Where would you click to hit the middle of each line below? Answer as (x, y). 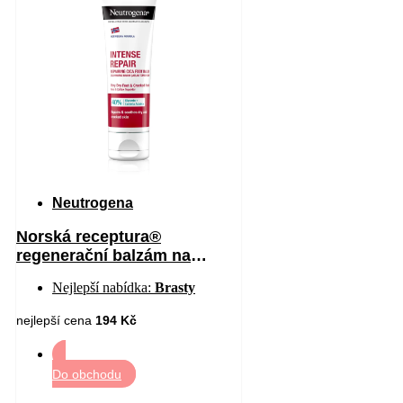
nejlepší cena (56, 320)
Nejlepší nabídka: (103, 287)
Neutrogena (93, 202)
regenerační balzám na (103, 255)
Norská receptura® (89, 236)
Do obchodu (87, 374)
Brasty (175, 287)
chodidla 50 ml (72, 274)
